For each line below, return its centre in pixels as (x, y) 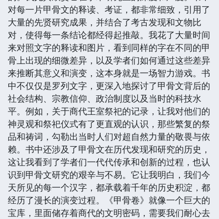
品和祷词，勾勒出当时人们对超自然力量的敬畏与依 (109, 136)
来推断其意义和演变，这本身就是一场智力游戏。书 (109, 73)
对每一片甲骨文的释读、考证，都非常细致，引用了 (109, 9)
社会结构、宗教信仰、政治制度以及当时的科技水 (105, 98)
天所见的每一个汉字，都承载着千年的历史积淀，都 (109, 187)
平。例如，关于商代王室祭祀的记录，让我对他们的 (109, 111)
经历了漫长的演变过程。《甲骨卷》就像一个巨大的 (109, 200)
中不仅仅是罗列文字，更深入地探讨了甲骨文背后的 (109, 85)
